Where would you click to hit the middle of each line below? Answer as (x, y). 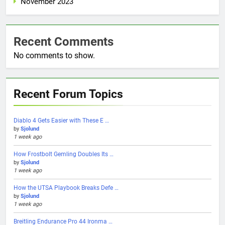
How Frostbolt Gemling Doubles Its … (64, 154)
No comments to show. (54, 55)
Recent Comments (64, 41)
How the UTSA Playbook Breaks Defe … (66, 188)
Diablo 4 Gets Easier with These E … (61, 120)
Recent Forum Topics (68, 94)
